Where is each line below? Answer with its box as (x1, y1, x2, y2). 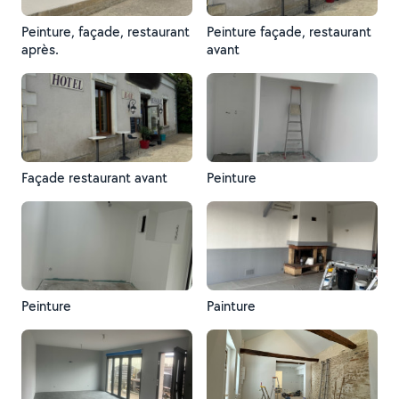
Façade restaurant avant (21, 168, 167, 187)
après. (21, 40, 59, 59)
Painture (207, 297, 256, 315)
